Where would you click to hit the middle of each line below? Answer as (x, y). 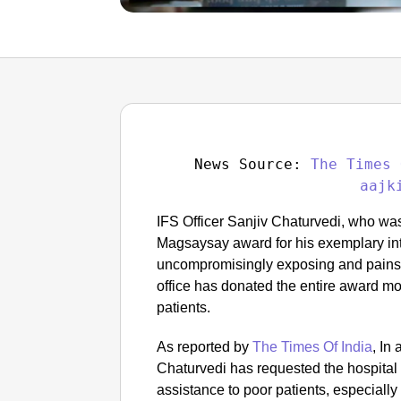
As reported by (205, 346)
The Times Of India (313, 346)
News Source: (252, 164)
